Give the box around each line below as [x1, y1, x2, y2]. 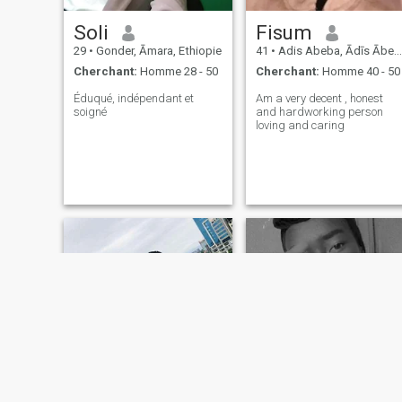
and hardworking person [255, 104, 383, 118]
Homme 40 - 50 [319, 64, 400, 78]
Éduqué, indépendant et [73, 91, 194, 105]
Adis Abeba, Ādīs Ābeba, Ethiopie [275, 44, 394, 58]
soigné [73, 104, 107, 118]
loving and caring [255, 118, 345, 132]
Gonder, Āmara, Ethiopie [92, 44, 222, 58]
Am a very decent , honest [255, 91, 383, 105]
